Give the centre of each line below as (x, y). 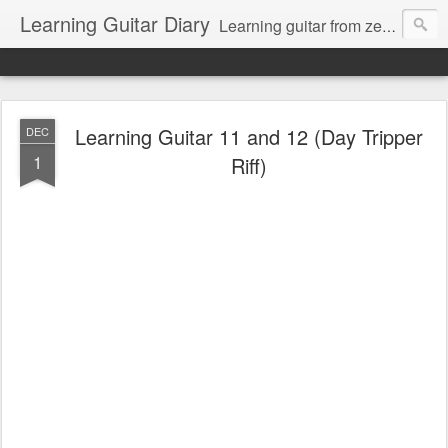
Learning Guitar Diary (115, 23)
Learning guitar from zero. (300, 25)
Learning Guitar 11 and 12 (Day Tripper (249, 136)
